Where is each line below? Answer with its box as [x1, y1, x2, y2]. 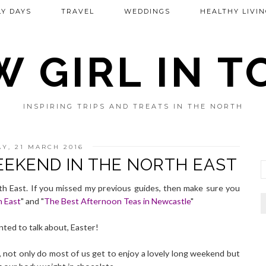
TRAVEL [61, 7, 94, 15]
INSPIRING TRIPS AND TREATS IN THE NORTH [23, 102, 243, 110]
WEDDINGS [123, 7, 170, 15]
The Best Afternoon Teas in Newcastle [44, 195, 191, 206]
